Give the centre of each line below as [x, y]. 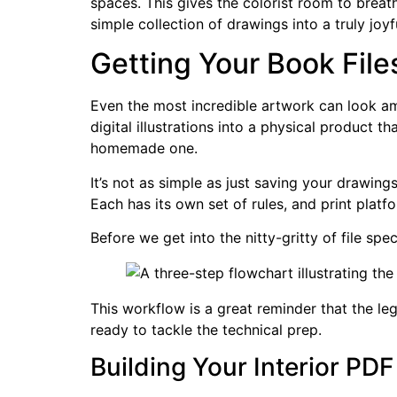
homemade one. [144, 148]
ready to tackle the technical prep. [206, 330]
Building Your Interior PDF [242, 367]
